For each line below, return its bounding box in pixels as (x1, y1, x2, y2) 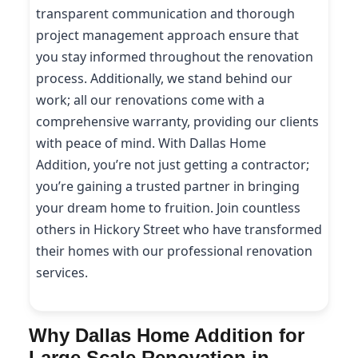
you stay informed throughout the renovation (36, 48, 313, 66)
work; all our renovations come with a (36, 91, 265, 109)
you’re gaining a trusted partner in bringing (36, 177, 300, 196)
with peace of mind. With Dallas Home (36, 134, 266, 153)
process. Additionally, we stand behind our (36, 70, 292, 88)
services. (36, 264, 88, 282)
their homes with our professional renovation (36, 242, 312, 261)
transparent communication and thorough (36, 5, 295, 23)
